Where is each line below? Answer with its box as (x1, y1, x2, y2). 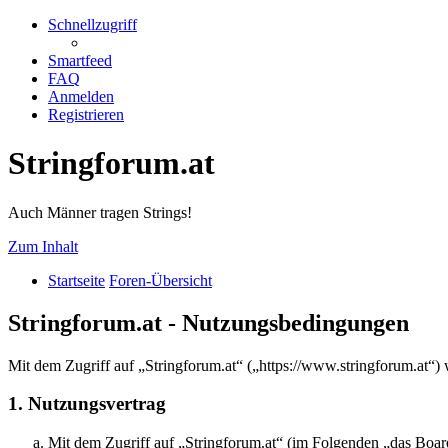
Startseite (48, 271, 105, 289)
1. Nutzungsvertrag (8, 393, 166, 415)
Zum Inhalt (8, 237, 78, 255)
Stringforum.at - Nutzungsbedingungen (8, 309, 409, 336)
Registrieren (48, 106, 124, 123)
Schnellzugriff (48, 16, 137, 33)
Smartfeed (48, 52, 112, 69)
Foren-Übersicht (109, 271, 212, 289)
